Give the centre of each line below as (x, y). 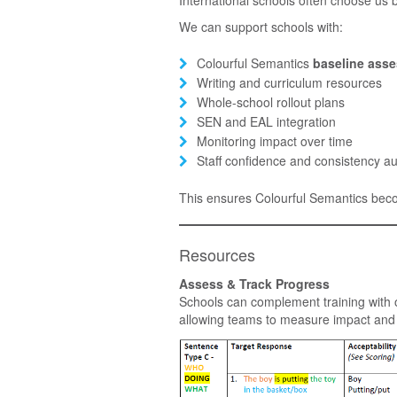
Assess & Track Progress (254, 283)
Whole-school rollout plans (271, 101)
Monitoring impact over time (275, 140)
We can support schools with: (261, 26)
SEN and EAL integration (266, 121)
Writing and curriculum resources (289, 82)
